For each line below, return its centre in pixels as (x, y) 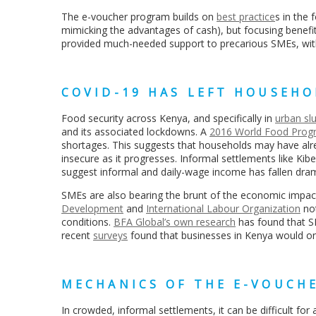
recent (77, 235)
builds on (195, 16)
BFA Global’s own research (175, 221)
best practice (246, 16)
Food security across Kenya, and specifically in (168, 118)
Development (92, 208)
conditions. (87, 221)
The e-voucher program (117, 16)
